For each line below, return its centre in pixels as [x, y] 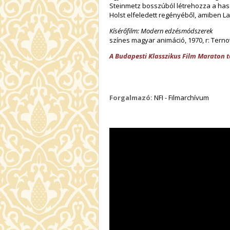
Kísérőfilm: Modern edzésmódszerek [161, 31]
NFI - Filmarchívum [181, 98]
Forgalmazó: [131, 98]
